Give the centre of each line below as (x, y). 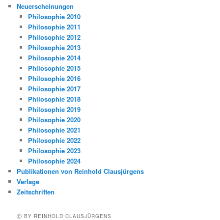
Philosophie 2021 (54, 130)
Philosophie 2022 (54, 140)
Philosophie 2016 (54, 78)
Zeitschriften (36, 192)
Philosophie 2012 (54, 37)
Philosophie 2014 (54, 57)
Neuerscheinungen (45, 6)
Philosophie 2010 (54, 16)
